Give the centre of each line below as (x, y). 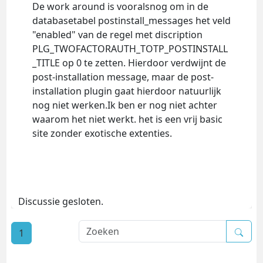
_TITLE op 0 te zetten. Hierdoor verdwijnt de (129, 63)
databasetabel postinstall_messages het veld (131, 21)
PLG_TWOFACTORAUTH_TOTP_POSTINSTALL (130, 49)
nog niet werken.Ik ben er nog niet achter (124, 105)
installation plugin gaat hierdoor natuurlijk (127, 91)
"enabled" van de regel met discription (117, 35)
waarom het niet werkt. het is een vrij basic (127, 119)
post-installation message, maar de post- (123, 77)
